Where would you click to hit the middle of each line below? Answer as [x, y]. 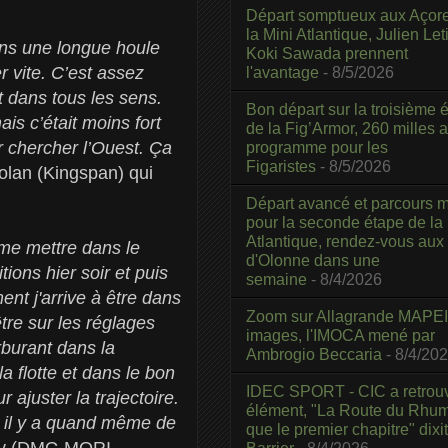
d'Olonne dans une [313, 260]
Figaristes [281, 166]
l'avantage [282, 72]
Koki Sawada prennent [327, 53]
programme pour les [317, 147]
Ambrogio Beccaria [314, 354]
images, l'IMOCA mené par [340, 335]
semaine [276, 279]
